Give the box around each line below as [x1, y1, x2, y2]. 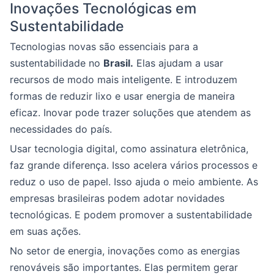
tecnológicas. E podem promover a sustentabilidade [10, 209, 252, 221]
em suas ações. [10, 225, 81, 238]
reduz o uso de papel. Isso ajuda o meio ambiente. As [10, 176, 258, 188]
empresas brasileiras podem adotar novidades [10, 192, 224, 205]
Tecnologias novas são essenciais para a [10, 40, 198, 53]
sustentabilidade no [10, 57, 103, 70]
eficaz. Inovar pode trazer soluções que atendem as [10, 106, 251, 119]
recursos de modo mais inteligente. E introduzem [10, 73, 237, 86]
